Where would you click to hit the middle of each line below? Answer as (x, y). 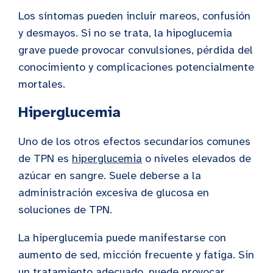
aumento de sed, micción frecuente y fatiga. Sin (136, 255)
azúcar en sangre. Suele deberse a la (110, 176)
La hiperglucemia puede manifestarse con (122, 238)
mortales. (42, 84)
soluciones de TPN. (65, 210)
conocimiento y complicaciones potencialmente (136, 67)
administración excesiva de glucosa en (114, 193)
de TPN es (45, 159)
